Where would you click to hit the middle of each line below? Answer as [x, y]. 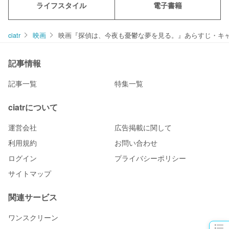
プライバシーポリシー [150, 158]
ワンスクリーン [33, 217]
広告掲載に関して [143, 128]
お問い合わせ [136, 143]
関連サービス [33, 197]
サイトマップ [30, 174]
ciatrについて [33, 107]
